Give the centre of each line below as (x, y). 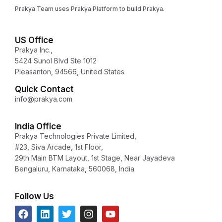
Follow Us (34, 196)
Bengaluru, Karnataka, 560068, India (75, 168)
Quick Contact (44, 89)
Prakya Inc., (34, 50)
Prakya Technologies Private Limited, (76, 136)
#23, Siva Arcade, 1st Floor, (59, 147)
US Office (34, 40)
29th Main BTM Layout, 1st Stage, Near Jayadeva (95, 158)
